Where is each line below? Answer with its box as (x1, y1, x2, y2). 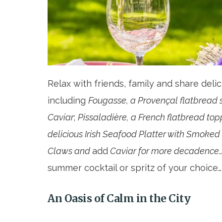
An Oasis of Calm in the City (48, 191, 190, 205)
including (48, 95, 88, 106)
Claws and (48, 145, 92, 156)
